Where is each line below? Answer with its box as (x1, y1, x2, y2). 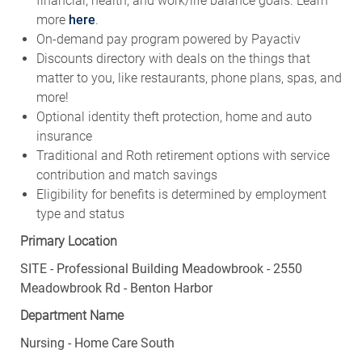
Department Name (19, 307, 124, 323)
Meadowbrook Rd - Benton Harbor (19, 280, 213, 296)
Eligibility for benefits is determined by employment (36, 186, 326, 202)
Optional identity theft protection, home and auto (36, 108, 312, 124)
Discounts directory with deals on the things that (36, 50, 310, 66)
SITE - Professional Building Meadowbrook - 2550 (19, 260, 302, 276)
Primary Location (19, 233, 117, 249)
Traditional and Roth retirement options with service (36, 147, 330, 163)
